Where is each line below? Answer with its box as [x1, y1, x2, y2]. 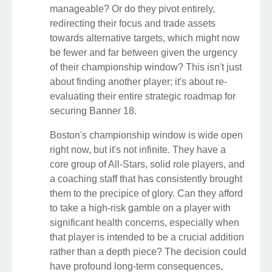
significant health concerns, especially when [50, 217, 239, 228]
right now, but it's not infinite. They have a [50, 144, 226, 155]
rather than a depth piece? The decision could [50, 246, 246, 257]
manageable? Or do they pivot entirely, [50, 4, 215, 15]
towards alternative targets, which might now [50, 33, 240, 44]
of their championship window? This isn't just [50, 62, 242, 73]
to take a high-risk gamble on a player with [50, 203, 231, 214]
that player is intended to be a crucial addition [50, 232, 244, 243]
